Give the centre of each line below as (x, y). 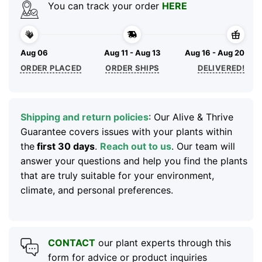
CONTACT (71, 243)
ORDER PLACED (51, 68)
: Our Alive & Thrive (191, 117)
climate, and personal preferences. (96, 190)
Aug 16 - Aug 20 (215, 53)
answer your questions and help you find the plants (134, 161)
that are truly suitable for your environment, (117, 175)
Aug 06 (34, 53)
